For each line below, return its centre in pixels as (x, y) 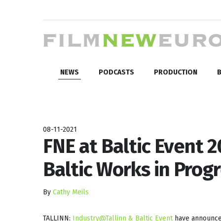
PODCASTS (116, 72)
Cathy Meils (71, 192)
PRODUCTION (176, 72)
